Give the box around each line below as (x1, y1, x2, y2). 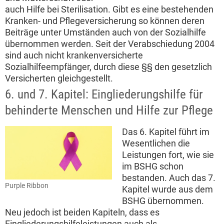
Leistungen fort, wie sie (122, 149, 214, 160)
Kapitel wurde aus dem (122, 184, 213, 195)
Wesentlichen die (122, 138, 190, 149)
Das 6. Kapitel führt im (122, 126, 209, 137)
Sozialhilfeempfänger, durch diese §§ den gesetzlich (5, 61, 212, 72)
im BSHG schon (122, 161, 183, 172)
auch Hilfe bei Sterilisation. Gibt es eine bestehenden (5, 4, 213, 15)
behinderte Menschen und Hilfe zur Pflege (5, 103, 213, 118)
